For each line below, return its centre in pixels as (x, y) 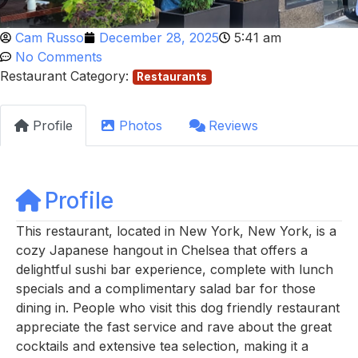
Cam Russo (50, 38)
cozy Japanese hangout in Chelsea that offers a (162, 250)
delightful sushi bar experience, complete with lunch (175, 269)
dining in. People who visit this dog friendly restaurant (178, 307)
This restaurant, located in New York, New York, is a (176, 231)
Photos (141, 125)
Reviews (233, 125)
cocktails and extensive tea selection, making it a (162, 346)
